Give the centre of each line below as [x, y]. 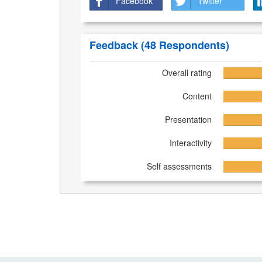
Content [197, 96]
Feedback [115, 45]
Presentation [188, 120]
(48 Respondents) [185, 45]
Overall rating [187, 73]
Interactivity [190, 143]
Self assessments [179, 166]
